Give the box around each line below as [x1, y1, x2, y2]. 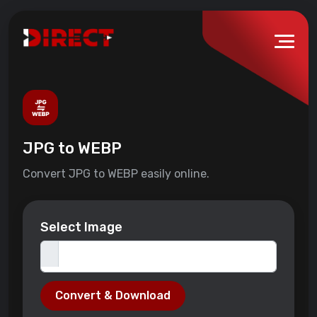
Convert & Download [55, 289, 171, 303]
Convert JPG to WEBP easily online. [23, 167, 209, 181]
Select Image [40, 219, 122, 236]
